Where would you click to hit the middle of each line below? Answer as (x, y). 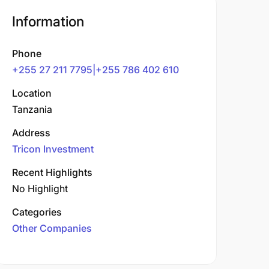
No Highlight (40, 189)
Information (48, 22)
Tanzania (32, 109)
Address (31, 133)
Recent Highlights (52, 172)
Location (32, 93)
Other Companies (52, 228)
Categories (37, 212)
